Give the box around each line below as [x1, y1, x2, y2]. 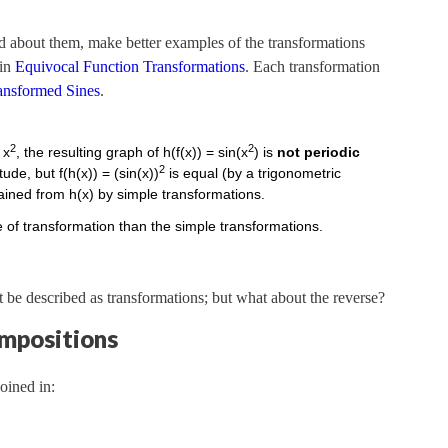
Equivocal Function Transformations [15, 58, 245, 76]
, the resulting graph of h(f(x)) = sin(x [16, 143, 249, 160]
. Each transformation [245, 58, 380, 76]
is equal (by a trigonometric [165, 164, 342, 181]
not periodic [277, 143, 361, 160]
